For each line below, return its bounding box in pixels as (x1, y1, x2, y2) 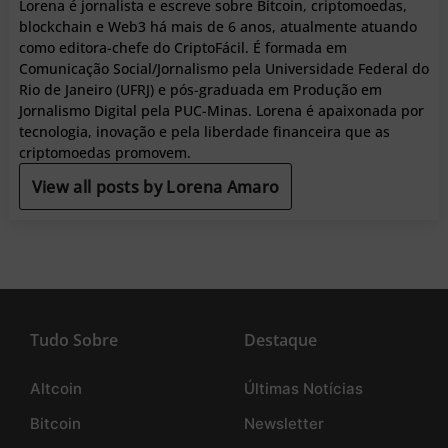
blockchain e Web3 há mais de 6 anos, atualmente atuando (18, 17, 417, 37)
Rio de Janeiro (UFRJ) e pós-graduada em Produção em (18, 80, 382, 100)
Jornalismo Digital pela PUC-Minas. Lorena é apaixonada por (18, 101, 424, 121)
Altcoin (30, 379, 82, 399)
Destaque (244, 329, 317, 352)
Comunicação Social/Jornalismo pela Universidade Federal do (18, 59, 429, 79)
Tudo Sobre (30, 329, 118, 352)
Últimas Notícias (244, 379, 363, 399)
